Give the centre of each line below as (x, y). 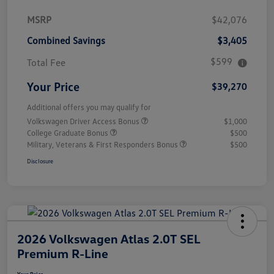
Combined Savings (66, 41)
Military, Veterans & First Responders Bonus (103, 145)
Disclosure (40, 161)
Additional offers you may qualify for (89, 107)
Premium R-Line (63, 254)
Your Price (53, 87)
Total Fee (46, 63)
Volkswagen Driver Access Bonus (84, 121)
